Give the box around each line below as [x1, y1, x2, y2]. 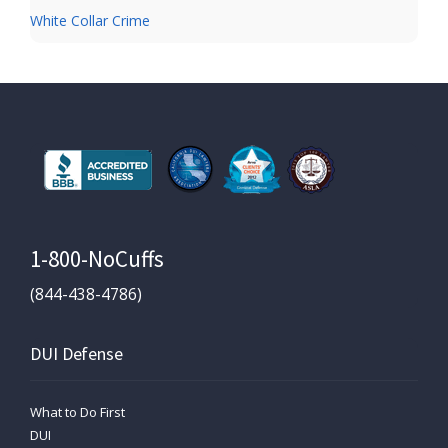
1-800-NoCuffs [30, 243, 164, 273]
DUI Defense [30, 341, 123, 365]
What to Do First [30, 402, 125, 421]
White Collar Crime [30, 10, 150, 30]
